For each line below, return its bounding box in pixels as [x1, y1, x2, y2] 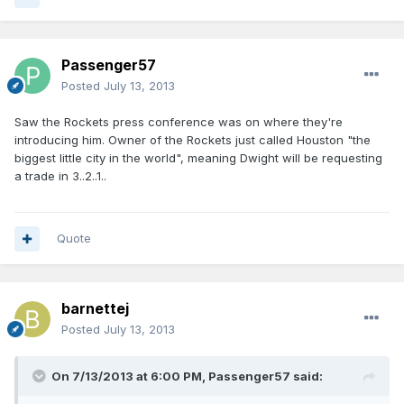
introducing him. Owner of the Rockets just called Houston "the [14, 133, 371, 148]
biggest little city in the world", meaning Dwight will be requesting [14, 151, 382, 166]
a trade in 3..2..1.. [14, 169, 106, 184]
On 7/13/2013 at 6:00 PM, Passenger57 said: [51, 369, 323, 384]
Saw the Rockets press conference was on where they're [14, 115, 343, 130]
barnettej [61, 299, 129, 318]
